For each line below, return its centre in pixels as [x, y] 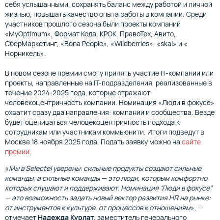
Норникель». [26, 54]
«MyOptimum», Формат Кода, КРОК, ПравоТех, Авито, [90, 34]
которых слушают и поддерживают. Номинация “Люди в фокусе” [109, 188]
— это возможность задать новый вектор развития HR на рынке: [108, 198]
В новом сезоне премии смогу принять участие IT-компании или [109, 73]
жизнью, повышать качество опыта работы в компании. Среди [106, 14]
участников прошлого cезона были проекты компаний [93, 24]
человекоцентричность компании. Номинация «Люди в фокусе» [110, 103]
